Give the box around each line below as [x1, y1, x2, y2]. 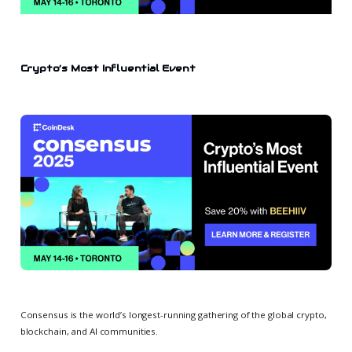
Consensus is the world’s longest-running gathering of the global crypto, [20, 308, 327, 321]
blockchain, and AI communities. [20, 324, 159, 337]
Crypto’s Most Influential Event [20, 61, 196, 74]
